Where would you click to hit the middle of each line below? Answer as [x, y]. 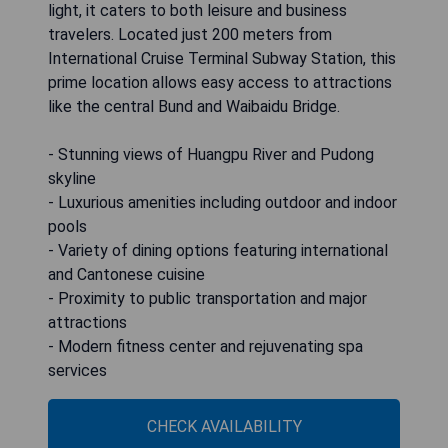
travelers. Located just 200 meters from [190, 34]
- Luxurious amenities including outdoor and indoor [222, 202]
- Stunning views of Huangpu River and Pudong [211, 154]
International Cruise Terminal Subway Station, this [222, 58]
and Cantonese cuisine [126, 274]
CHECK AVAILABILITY [224, 426]
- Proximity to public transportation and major [207, 298]
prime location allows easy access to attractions [220, 82]
